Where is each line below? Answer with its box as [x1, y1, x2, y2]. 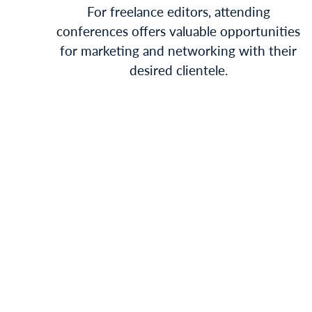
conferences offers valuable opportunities [56, 22, 301, 41]
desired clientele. [129, 61, 228, 80]
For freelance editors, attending [86, 2, 270, 22]
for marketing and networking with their [60, 41, 297, 61]
